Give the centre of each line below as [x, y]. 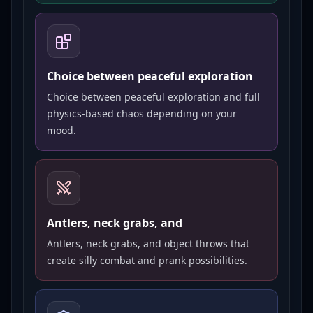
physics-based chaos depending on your [142, 114]
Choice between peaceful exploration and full [153, 97]
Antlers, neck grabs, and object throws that [148, 243]
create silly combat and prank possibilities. [147, 260]
